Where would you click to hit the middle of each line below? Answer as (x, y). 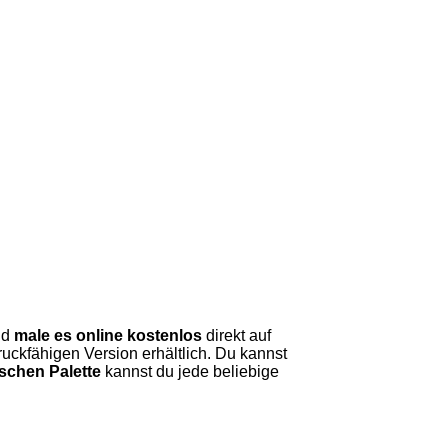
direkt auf (236, 335)
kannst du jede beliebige (190, 371)
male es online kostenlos (108, 335)
